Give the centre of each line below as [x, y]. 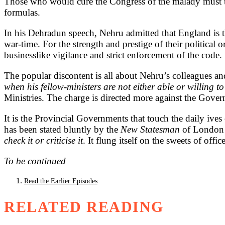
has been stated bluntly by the [62, 130]
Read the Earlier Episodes [61, 181]
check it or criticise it [43, 141]
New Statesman [150, 130]
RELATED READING [84, 207]
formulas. [23, 13]
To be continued [35, 161]
